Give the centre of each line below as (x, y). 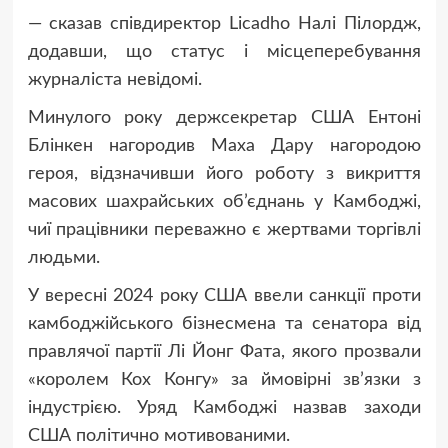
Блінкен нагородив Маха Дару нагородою (224, 146)
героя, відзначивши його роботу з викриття (224, 174)
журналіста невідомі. (114, 80)
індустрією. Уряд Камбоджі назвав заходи (224, 408)
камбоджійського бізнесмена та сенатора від (224, 324)
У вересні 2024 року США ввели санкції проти (224, 296)
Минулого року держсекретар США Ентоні (224, 118)
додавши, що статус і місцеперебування (224, 52)
